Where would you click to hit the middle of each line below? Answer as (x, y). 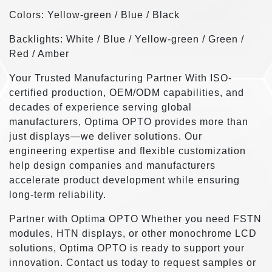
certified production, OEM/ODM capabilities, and (127, 92)
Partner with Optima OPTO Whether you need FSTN (135, 219)
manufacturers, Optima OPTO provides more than (129, 121)
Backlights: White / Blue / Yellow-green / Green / (127, 39)
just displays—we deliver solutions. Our (106, 136)
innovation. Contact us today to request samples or (133, 262)
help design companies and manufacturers (112, 165)
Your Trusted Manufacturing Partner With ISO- (121, 78)
